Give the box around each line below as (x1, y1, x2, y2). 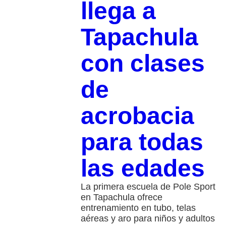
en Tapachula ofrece (80, 192, 162, 202)
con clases (80, 49, 205, 77)
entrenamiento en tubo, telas (80, 202, 196, 213)
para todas (80, 128, 203, 155)
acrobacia (80, 102, 194, 129)
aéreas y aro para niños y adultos (80, 213, 215, 223)
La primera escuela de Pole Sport (80, 181, 215, 192)
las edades (80, 154, 205, 182)
